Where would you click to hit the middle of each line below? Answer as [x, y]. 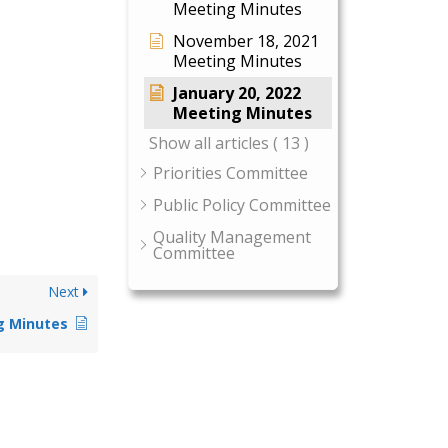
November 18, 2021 [246, 41]
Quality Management [232, 237]
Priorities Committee [230, 173]
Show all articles [209, 143]
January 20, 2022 [237, 93]
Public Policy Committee [242, 205]
